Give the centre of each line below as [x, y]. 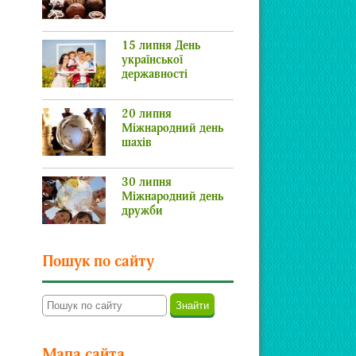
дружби [142, 212]
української [152, 61]
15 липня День [161, 46]
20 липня [147, 115]
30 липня [147, 183]
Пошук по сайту [98, 263]
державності [155, 75]
